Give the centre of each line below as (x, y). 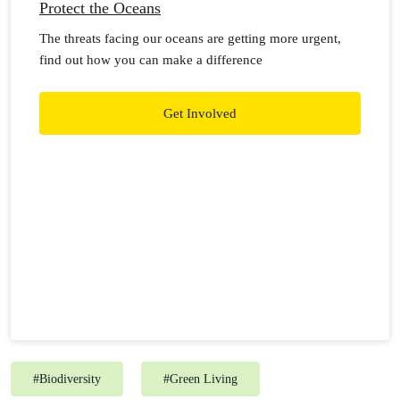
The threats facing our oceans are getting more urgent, (190, 38)
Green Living (204, 379)
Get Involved (200, 113)
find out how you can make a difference (151, 60)
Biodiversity (70, 379)
